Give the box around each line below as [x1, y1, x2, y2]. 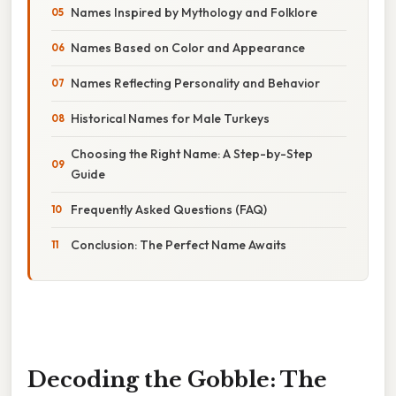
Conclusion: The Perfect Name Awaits [71, 236, 286, 253]
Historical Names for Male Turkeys [71, 110, 270, 126]
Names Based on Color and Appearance [71, 39, 305, 56]
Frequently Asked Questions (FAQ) [71, 201, 267, 217]
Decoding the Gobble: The [27, 366, 327, 392]
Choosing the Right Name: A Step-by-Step [71, 145, 313, 162]
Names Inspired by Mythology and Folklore [71, 4, 317, 20]
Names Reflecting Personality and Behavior [71, 74, 320, 91]
